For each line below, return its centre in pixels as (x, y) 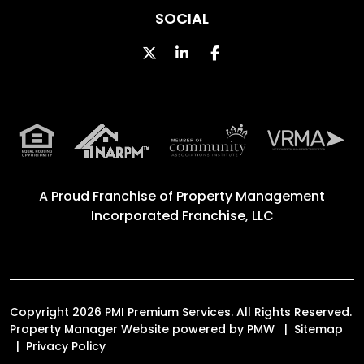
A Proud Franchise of (108, 196)
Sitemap (318, 329)
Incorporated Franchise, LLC (182, 215)
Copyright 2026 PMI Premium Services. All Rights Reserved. (181, 312)
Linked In (219, 52)
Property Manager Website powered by (128, 329)
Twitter (182, 52)
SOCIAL (182, 18)
